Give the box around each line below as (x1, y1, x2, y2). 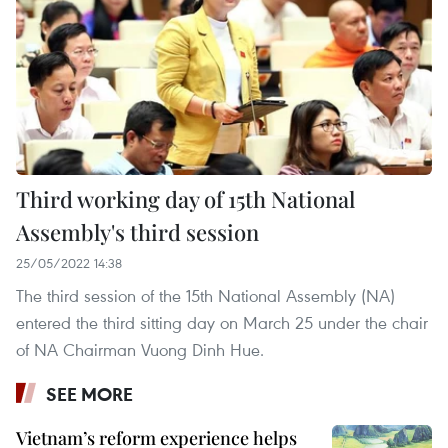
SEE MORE (46, 382, 133, 407)
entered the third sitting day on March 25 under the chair (16, 311, 428, 335)
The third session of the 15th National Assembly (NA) (16, 284, 395, 308)
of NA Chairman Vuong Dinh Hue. (16, 338, 264, 362)
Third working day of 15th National (16, 184, 355, 215)
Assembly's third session (16, 217, 259, 248)
